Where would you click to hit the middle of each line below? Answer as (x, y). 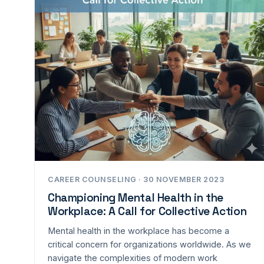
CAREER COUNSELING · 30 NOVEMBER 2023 (136, 179)
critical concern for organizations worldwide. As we (149, 244)
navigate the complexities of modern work (133, 258)
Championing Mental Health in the (136, 198)
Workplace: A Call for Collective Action (147, 211)
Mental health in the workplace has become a (138, 231)
